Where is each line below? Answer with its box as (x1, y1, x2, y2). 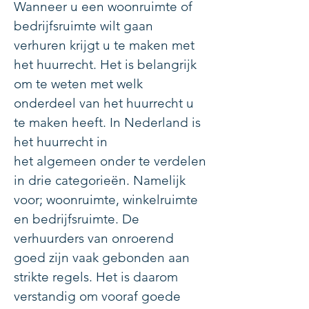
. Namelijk (126, 172, 186, 188)
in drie (14, 172, 55, 188)
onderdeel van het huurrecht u (14, 95, 194, 111)
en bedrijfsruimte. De (14, 211, 139, 227)
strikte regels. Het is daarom (14, 269, 178, 285)
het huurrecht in (14, 134, 108, 150)
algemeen (37, 153, 97, 169)
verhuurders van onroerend (14, 230, 174, 246)
